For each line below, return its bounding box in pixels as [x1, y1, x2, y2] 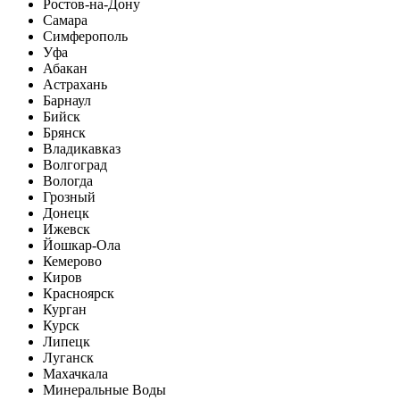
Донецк [43, 205, 89, 221]
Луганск [43, 350, 94, 366]
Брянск [43, 125, 86, 141]
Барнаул [43, 93, 91, 109]
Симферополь [43, 29, 128, 45]
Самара [43, 12, 87, 29]
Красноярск [43, 286, 114, 302]
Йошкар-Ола [43, 237, 121, 254]
